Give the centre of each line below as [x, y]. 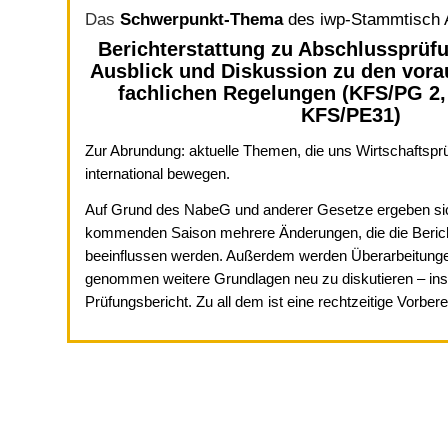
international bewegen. [157, 173]
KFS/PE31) [351, 115]
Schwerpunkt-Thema [201, 19]
